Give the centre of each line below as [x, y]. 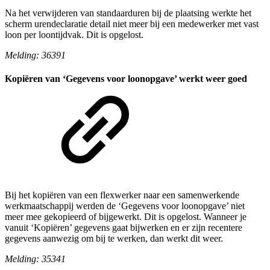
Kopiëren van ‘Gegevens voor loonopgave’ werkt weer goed [126, 78]
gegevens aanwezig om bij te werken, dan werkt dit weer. [114, 239]
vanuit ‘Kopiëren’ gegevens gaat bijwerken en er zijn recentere [124, 228]
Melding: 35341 [35, 259]
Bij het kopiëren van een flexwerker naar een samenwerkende [122, 195]
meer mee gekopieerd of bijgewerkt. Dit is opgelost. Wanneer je [126, 217]
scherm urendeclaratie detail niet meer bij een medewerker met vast [132, 24]
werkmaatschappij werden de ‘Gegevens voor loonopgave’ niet [125, 206]
